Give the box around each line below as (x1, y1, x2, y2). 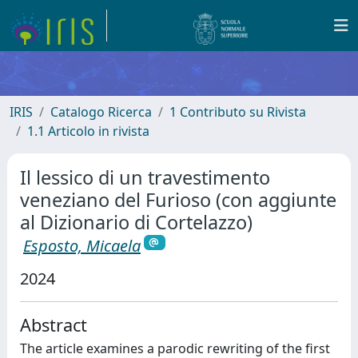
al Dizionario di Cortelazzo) (20, 209, 253, 235)
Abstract (20, 312, 87, 336)
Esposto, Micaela (23, 235, 141, 257)
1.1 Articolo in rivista (27, 122, 149, 140)
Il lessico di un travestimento (20, 165, 270, 190)
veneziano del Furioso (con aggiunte (20, 187, 336, 213)
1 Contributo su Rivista (169, 103, 306, 121)
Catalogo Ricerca (50, 103, 152, 121)
